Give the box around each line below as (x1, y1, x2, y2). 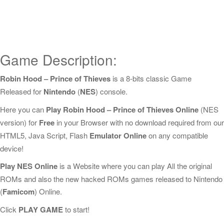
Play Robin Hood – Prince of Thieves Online (46, 104, 198, 115)
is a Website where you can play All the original (57, 160, 212, 171)
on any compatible (146, 130, 208, 140)
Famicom (2, 186, 34, 197)
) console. (95, 86, 127, 96)
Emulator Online (89, 130, 146, 141)
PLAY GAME (18, 204, 63, 215)
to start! (63, 204, 89, 214)
